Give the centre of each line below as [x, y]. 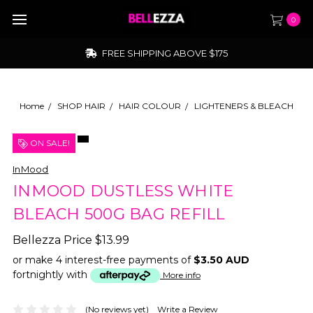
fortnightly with [51, 275]
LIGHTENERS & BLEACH [244, 106]
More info [182, 275]
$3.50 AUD [221, 260]
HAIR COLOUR [150, 106]
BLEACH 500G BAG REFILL [119, 214]
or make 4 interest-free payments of [103, 260]
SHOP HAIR [81, 106]
